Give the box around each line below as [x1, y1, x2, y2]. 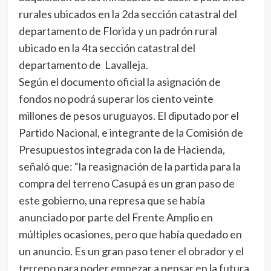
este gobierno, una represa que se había [18, 194, 205, 207]
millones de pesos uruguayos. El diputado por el [18, 109, 239, 122]
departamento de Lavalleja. [18, 58, 148, 71]
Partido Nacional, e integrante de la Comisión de [18, 126, 243, 139]
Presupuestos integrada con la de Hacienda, [18, 143, 225, 156]
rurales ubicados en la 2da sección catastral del [18, 7, 237, 21]
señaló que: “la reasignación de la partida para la [18, 160, 241, 173]
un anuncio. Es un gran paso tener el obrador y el [18, 244, 244, 258]
